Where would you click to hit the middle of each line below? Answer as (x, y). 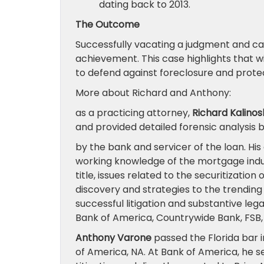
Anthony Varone (113, 238)
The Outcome (108, 24)
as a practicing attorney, (134, 113)
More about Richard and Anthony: (153, 93)
